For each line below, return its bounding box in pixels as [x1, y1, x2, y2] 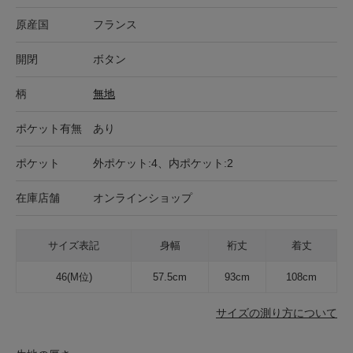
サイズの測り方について [216, 306, 337, 319]
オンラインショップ [93, 191, 192, 204]
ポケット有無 [16, 121, 82, 135]
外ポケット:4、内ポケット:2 [93, 156, 233, 169]
